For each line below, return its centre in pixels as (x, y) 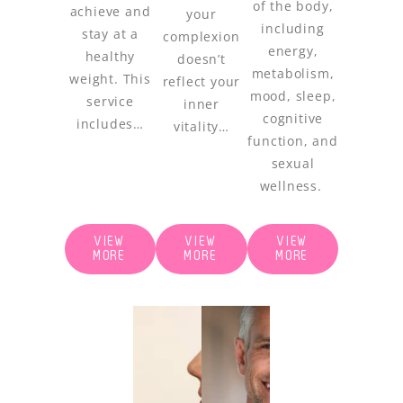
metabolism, (293, 74)
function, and (293, 141)
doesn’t (201, 59)
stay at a (110, 34)
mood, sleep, (293, 96)
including (293, 29)
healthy (110, 57)
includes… (110, 124)
